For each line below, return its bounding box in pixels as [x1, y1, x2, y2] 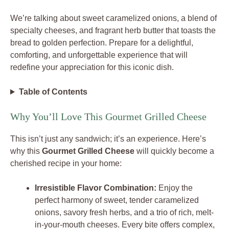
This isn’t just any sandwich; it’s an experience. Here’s [10, 134, 206, 143]
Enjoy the [156, 184, 193, 192]
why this [10, 147, 42, 155]
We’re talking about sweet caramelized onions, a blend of [10, 14, 217, 22]
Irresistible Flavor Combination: [35, 184, 156, 192]
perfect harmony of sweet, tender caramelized [35, 196, 199, 204]
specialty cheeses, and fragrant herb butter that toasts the [10, 26, 216, 35]
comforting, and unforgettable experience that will [10, 51, 188, 59]
